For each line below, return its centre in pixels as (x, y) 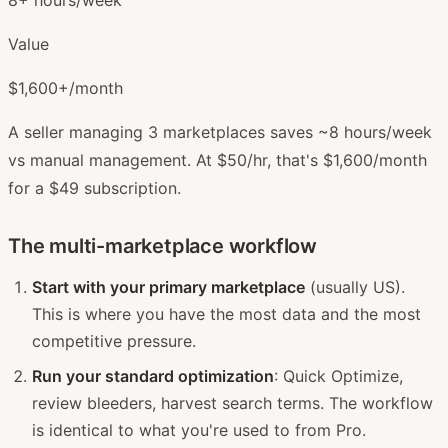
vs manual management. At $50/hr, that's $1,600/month (217, 159)
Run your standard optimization (153, 375)
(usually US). (355, 286)
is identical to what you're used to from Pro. (199, 429)
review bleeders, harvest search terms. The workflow (232, 402)
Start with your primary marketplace (168, 286)
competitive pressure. (114, 340)
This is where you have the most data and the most (226, 313)
